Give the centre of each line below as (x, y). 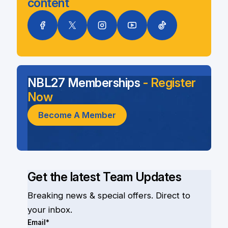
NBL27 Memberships (85, 83)
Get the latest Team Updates (104, 177)
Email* (38, 223)
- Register (169, 83)
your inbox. (50, 210)
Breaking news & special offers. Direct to (109, 196)
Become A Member (77, 115)
